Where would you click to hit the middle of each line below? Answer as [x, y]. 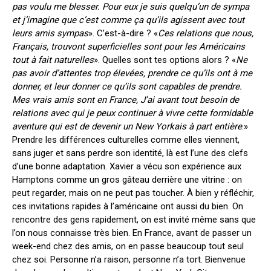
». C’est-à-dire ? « [123, 33]
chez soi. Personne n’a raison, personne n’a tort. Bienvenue [129, 260]
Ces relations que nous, [206, 33]
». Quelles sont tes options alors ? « [165, 60]
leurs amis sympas [50, 33]
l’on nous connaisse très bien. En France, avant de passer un [132, 233]
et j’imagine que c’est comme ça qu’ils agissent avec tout [128, 20]
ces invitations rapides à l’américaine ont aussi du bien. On [128, 206]
